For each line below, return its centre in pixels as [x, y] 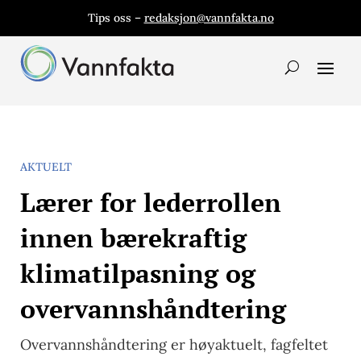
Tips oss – [116, 18]
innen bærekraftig [133, 238]
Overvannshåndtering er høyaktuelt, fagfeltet [174, 344]
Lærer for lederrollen [151, 202]
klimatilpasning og [138, 273]
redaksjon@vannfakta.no [209, 18]
